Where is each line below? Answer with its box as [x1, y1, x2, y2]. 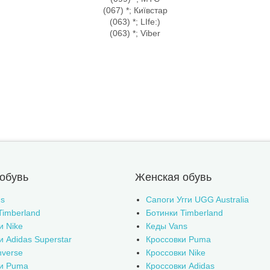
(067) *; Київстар [102, 5, 168, 15]
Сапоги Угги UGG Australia [146, 195, 249, 205]
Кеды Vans [146, 221, 187, 231]
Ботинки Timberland [146, 208, 223, 218]
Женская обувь [135, 171, 212, 184]
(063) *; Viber [110, 28, 160, 38]
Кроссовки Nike [146, 248, 206, 258]
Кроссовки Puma [146, 234, 211, 245]
